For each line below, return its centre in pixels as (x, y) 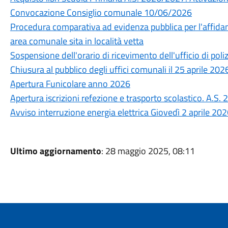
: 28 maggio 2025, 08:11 (148, 151)
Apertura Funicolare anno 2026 (70, 84)
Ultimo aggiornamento (55, 151)
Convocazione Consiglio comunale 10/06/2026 (101, 12)
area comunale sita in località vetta (77, 41)
